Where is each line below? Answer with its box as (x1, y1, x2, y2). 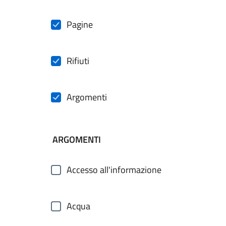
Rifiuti (67, 54, 89, 68)
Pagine (67, 18, 93, 31)
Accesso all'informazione (67, 163, 161, 177)
